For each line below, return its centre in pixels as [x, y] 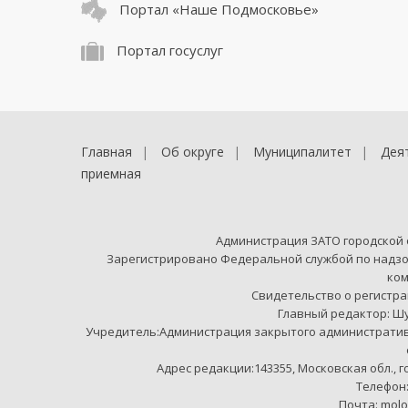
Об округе [193, 151]
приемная [111, 173]
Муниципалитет [302, 151]
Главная [107, 151]
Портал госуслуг [168, 50]
